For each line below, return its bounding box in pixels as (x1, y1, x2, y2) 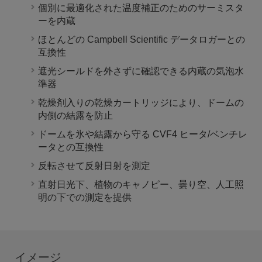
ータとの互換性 (38, 142, 104, 153)
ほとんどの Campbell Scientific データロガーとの (38, 35, 245, 45)
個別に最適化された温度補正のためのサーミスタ (38, 3, 244, 13)
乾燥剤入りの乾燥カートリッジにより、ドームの (38, 98, 244, 108)
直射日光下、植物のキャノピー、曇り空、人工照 (38, 180, 244, 190)
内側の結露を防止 (38, 111, 113, 121)
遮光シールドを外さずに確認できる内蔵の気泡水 (38, 66, 244, 77)
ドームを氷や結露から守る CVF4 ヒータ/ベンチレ (38, 129, 247, 140)
